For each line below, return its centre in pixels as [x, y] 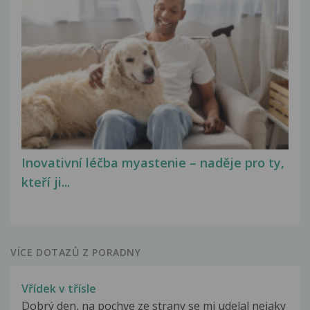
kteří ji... [46, 182]
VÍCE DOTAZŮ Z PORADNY [76, 252]
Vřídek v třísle [59, 288]
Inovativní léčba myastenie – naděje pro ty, [153, 163]
